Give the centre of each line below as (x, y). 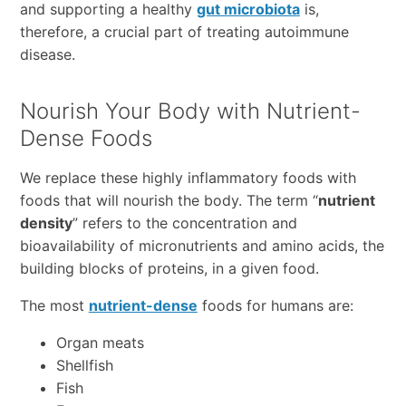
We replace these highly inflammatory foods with (188, 177)
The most (54, 305)
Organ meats (100, 342)
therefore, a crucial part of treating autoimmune (184, 31)
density (46, 222)
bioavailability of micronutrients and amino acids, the (202, 245)
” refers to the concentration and (184, 222)
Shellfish (84, 365)
